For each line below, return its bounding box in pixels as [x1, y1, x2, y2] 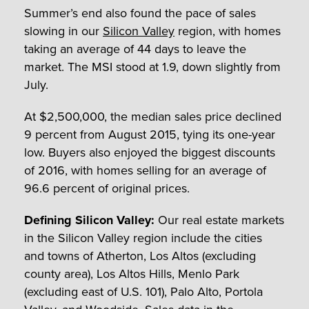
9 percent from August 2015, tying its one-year [24, 125, 275, 143]
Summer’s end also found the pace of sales [24, 3, 256, 22]
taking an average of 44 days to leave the [24, 39, 246, 58]
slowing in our [24, 21, 103, 40]
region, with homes [175, 21, 281, 40]
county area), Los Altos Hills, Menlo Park [24, 264, 239, 283]
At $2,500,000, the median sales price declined [24, 107, 281, 126]
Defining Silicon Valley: [24, 210, 154, 229]
